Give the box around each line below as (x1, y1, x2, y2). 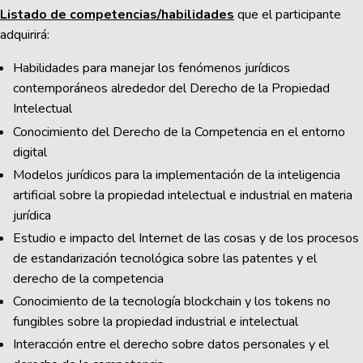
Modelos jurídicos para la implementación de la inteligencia (13, 165, 340, 184)
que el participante (234, 6, 341, 24)
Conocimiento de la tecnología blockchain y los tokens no (13, 293, 331, 311)
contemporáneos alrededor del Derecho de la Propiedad (13, 79, 330, 98)
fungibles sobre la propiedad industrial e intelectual (13, 313, 298, 331)
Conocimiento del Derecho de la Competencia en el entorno (13, 122, 345, 141)
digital (13, 143, 47, 161)
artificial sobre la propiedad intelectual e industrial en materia (13, 186, 352, 204)
